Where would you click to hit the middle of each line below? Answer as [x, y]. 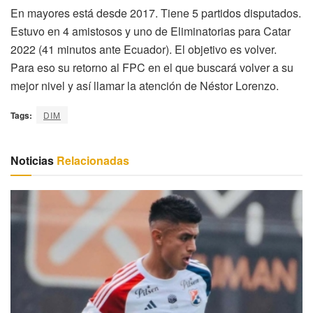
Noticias [32, 161]
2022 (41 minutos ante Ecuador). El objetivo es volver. [144, 50]
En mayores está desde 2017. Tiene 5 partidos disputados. [156, 13]
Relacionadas [92, 161]
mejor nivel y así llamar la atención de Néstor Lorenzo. [145, 86]
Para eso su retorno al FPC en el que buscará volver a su [152, 68]
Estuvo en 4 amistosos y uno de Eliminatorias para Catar [151, 31]
